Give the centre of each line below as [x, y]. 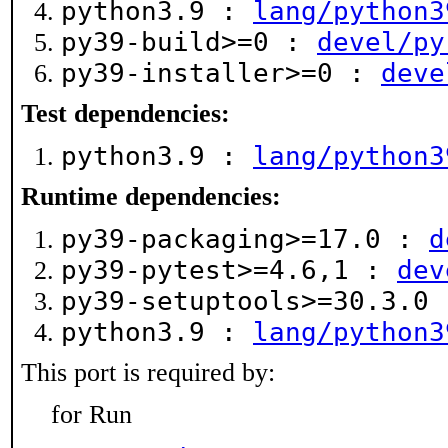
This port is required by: [148, 372]
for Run [91, 414]
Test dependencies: [125, 113]
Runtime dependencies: [151, 196]
